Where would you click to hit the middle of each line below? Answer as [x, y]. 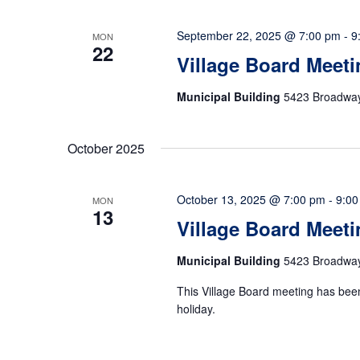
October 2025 [106, 148]
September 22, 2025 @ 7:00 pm [258, 35]
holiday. [196, 309]
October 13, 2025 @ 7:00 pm [251, 199]
